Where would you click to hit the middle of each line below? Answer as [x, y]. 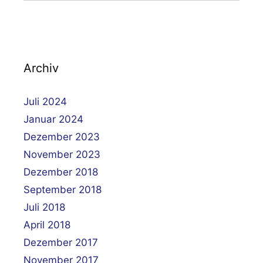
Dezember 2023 [62, 136]
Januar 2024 [53, 119]
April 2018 [47, 225]
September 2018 [63, 189]
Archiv [41, 68]
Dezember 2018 [61, 172]
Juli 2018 [44, 207]
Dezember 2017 [61, 242]
